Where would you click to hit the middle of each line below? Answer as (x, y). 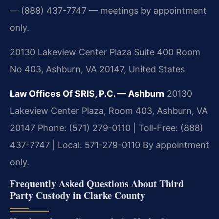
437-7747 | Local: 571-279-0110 (75, 145)
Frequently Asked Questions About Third (97, 184)
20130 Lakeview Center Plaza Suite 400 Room (105, 52)
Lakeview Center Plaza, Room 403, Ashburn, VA (109, 111)
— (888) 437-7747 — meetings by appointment (108, 11)
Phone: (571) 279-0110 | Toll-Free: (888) (119, 128)
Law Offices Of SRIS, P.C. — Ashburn (87, 94)
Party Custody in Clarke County (77, 196)
